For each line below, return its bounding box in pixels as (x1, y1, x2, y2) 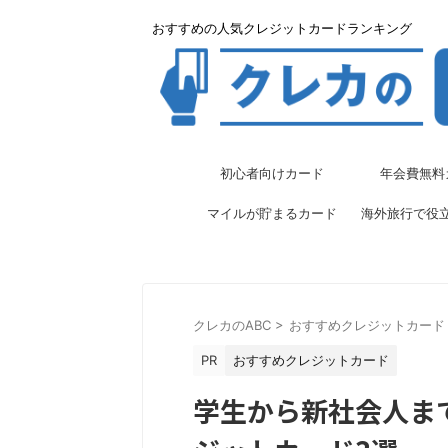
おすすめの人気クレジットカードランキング (152, 20, 412, 36)
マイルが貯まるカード (207, 204, 337, 221)
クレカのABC (193, 316, 271, 333)
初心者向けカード (220, 164, 324, 181)
